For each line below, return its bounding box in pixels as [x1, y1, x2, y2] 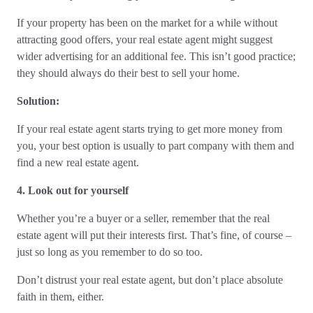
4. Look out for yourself [17, 184, 129, 196]
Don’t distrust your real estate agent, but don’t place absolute [17, 274, 283, 286]
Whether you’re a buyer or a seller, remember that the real [17, 212, 270, 224]
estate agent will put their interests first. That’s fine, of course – [17, 229, 291, 241]
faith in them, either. [17, 291, 107, 303]
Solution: [17, 95, 59, 107]
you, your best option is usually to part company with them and [17, 140, 294, 152]
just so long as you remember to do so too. [17, 246, 205, 258]
